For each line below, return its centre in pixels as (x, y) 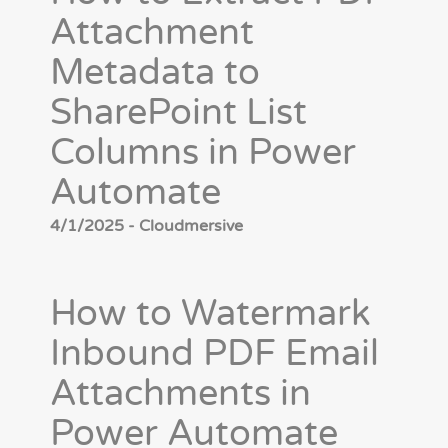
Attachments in (180, 394)
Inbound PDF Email (214, 354)
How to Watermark (210, 314)
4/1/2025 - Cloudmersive (146, 226)
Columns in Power (203, 153)
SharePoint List (178, 113)
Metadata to (155, 73)
